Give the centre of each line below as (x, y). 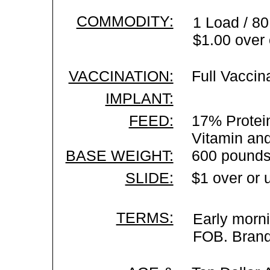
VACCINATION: (121, 76)
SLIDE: (149, 178)
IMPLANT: (139, 98)
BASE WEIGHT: (119, 155)
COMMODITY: (125, 21)
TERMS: (145, 218)
